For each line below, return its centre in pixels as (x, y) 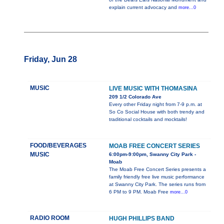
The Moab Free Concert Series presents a (157, 169)
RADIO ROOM (50, 218)
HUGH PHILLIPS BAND (142, 219)
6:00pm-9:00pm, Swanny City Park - (152, 154)
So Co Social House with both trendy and (157, 112)
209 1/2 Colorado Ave (135, 97)
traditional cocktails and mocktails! (148, 119)
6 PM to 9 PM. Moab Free (139, 192)
